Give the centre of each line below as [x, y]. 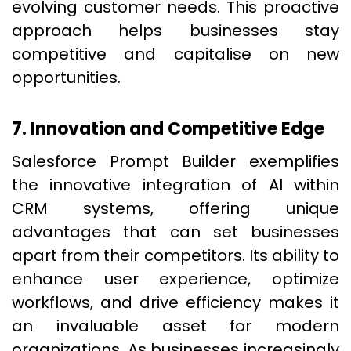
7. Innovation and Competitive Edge [168, 129]
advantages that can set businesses [175, 232]
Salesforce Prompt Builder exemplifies [175, 161]
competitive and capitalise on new [175, 54]
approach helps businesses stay [175, 31]
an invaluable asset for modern [175, 326]
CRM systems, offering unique [175, 208]
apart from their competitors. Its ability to [175, 255]
